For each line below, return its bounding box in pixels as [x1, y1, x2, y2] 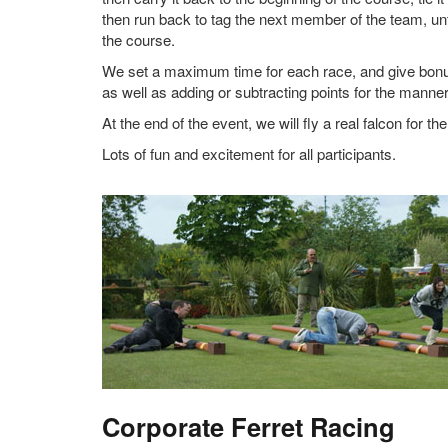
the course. [102, 29, 175, 50]
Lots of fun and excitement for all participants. [102, 143, 396, 164]
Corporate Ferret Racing [102, 408, 395, 445]
